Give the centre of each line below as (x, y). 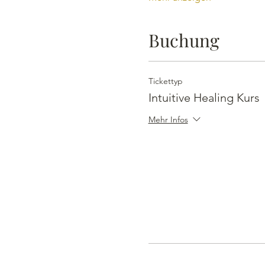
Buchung (184, 40)
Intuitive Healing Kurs (204, 97)
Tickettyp (165, 81)
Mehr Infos (168, 119)
